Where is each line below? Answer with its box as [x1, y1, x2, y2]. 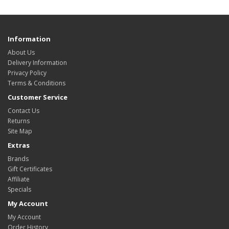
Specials [8, 185, 31, 194]
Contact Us [8, 106, 39, 115]
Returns [8, 116, 30, 125]
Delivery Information [8, 58, 67, 67]
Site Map [8, 126, 32, 135]
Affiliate [8, 174, 30, 184]
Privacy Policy [8, 68, 47, 77]
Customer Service [8, 92, 67, 102]
